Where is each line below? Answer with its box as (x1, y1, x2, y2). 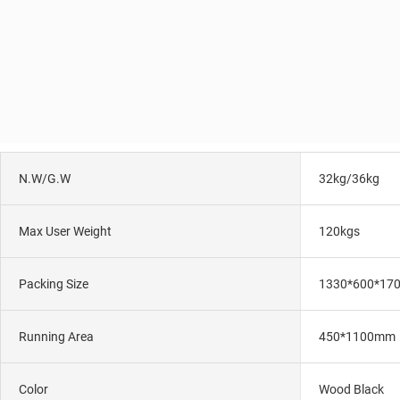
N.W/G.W (19, 171, 71, 186)
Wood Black (318, 381, 384, 396)
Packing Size (19, 276, 88, 291)
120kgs (318, 223, 360, 238)
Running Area (19, 329, 94, 344)
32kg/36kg (318, 171, 379, 186)
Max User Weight (19, 223, 112, 238)
